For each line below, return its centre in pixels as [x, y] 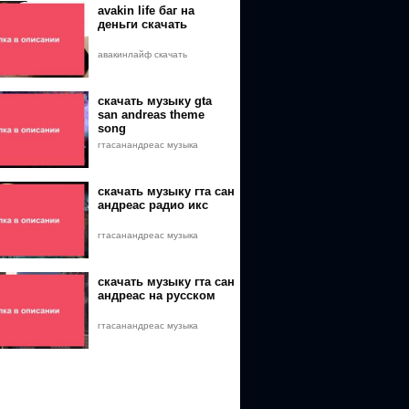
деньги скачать [142, 24]
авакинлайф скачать [142, 54]
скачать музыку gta [155, 101]
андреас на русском [157, 295]
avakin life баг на [146, 10]
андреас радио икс [153, 205]
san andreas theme [151, 115]
